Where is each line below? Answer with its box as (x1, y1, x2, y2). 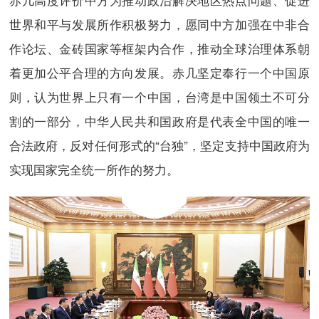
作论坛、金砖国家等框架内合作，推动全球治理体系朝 (9, 38, 310, 57)
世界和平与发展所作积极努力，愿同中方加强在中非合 (9, 14, 310, 33)
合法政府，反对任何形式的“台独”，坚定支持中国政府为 (9, 135, 310, 154)
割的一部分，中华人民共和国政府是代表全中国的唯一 (9, 111, 310, 130)
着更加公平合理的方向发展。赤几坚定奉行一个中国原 (9, 63, 310, 81)
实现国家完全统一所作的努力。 (9, 159, 179, 178)
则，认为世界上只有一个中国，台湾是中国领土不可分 (9, 87, 310, 105)
